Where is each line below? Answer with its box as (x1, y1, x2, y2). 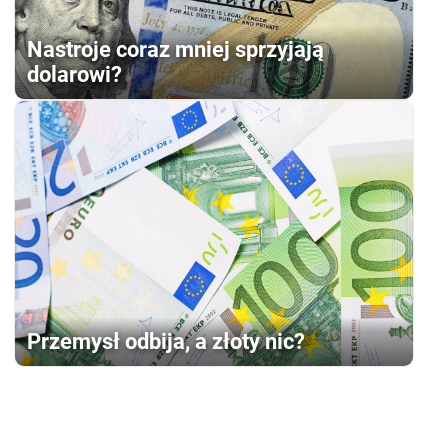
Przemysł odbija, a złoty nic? (27, 329, 306, 355)
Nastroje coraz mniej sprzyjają (27, 36, 325, 62)
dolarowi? (27, 61, 123, 87)
